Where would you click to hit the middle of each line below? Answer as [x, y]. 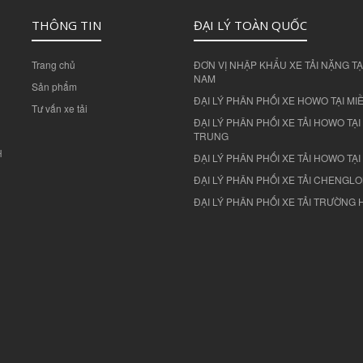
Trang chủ [53, 65]
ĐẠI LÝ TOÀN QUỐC [250, 26]
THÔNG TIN [66, 26]
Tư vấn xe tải [60, 109]
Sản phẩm [54, 87]
